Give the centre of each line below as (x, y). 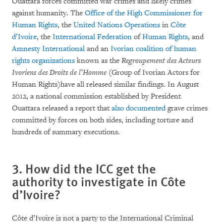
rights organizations (43, 61)
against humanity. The (48, 13)
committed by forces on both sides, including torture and (103, 120)
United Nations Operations (117, 25)
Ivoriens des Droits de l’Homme (60, 73)
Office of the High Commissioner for (144, 13)
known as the (98, 61)
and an (98, 49)
